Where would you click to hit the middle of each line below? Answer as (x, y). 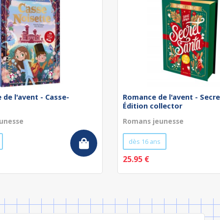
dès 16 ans (145, 141)
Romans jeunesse (153, 121)
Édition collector (152, 106)
